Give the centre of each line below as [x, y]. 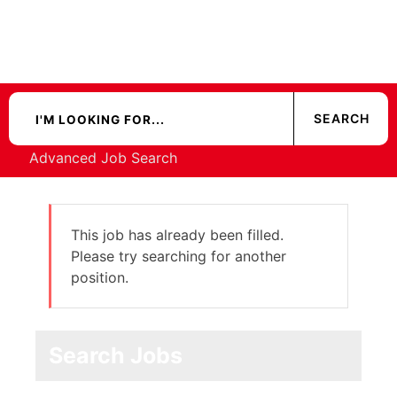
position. [100, 278]
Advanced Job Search [103, 158]
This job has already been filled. [177, 235]
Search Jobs [116, 356]
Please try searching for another [179, 257]
